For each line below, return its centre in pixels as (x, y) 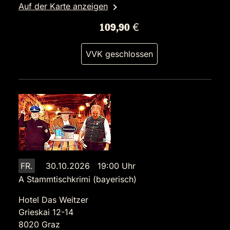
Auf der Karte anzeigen (63, 6)
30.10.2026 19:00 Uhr (91, 166)
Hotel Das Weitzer (53, 200)
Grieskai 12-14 (46, 212)
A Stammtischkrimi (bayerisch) (78, 179)
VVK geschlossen (119, 54)
